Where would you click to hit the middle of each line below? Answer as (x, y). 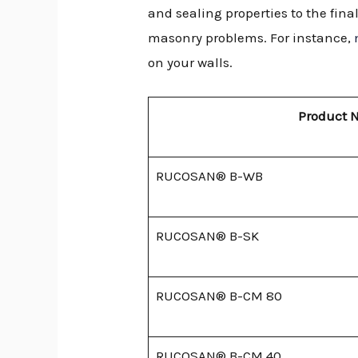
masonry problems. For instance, (251, 37)
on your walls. (191, 62)
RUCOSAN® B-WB (209, 175)
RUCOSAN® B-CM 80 (219, 295)
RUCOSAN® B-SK (207, 235)
